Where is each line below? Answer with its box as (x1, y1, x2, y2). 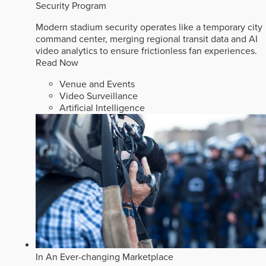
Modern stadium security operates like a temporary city (36, 21, 262, 33)
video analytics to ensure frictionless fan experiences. (36, 45, 257, 57)
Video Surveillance (59, 90, 138, 102)
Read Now (36, 56, 78, 69)
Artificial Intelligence (59, 102, 145, 114)
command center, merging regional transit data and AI (36, 33, 258, 45)
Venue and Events (59, 78, 135, 90)
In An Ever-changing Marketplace (36, 251, 173, 263)
